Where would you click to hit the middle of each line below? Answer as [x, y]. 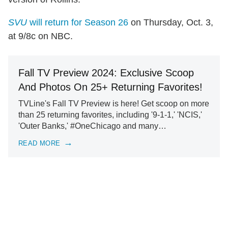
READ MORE [39, 143]
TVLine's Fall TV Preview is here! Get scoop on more [114, 104]
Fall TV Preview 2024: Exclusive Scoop [106, 73]
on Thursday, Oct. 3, [171, 23]
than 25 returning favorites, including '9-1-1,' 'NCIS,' [110, 115]
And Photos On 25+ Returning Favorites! [110, 87]
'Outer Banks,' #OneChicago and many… [92, 126]
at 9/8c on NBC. [40, 36]
